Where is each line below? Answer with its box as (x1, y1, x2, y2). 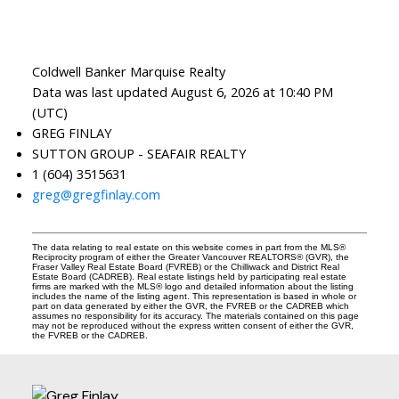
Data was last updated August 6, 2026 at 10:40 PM (31, 83, 333, 102)
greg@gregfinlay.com (31, 185, 160, 204)
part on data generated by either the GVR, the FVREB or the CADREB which (31, 301, 349, 312)
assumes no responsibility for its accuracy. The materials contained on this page (31, 311, 359, 322)
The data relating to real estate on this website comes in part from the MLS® (31, 242, 346, 253)
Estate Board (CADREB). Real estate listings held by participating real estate (31, 272, 346, 282)
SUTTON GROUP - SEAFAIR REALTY (31, 144, 246, 163)
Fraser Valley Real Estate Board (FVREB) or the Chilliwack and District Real (31, 262, 339, 273)
